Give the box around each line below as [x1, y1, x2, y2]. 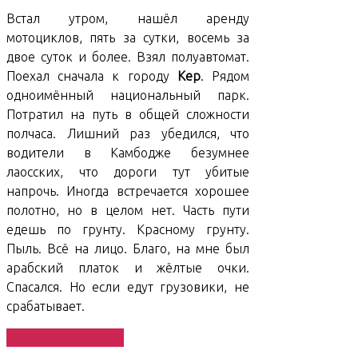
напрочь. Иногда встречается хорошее [6, 184, 249, 199]
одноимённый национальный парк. [6, 88, 249, 103]
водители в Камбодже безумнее [6, 145, 249, 161]
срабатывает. [6, 299, 85, 314]
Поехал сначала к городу [6, 69, 177, 84]
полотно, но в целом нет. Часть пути [6, 203, 249, 218]
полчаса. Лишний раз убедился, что [6, 126, 249, 141]
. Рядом [200, 69, 250, 84]
